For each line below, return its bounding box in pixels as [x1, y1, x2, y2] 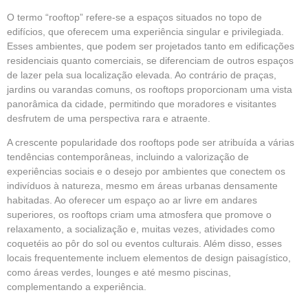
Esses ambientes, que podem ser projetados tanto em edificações [7, 41, 294, 52]
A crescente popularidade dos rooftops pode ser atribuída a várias [7, 137, 294, 148]
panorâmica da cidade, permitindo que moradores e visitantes [7, 98, 276, 109]
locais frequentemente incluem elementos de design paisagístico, [7, 252, 291, 264]
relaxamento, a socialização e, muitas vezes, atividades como [7, 223, 275, 235]
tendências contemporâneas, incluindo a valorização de [7, 151, 249, 163]
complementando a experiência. [7, 281, 146, 293]
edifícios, [7, 26, 48, 37]
